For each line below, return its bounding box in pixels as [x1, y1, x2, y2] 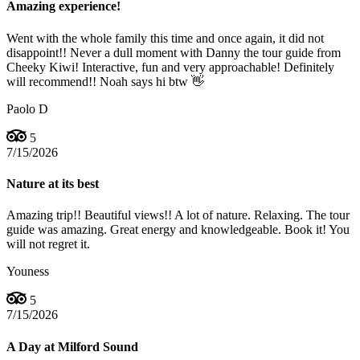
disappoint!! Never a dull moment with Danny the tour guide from [6, 45, 341, 59]
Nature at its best [6, 177, 99, 191]
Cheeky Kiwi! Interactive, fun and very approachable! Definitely [6, 59, 334, 74]
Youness [6, 264, 49, 279]
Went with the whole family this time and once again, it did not [6, 31, 324, 45]
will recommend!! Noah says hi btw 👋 [6, 74, 204, 88]
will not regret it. [6, 237, 90, 252]
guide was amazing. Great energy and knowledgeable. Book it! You [6, 223, 350, 237]
